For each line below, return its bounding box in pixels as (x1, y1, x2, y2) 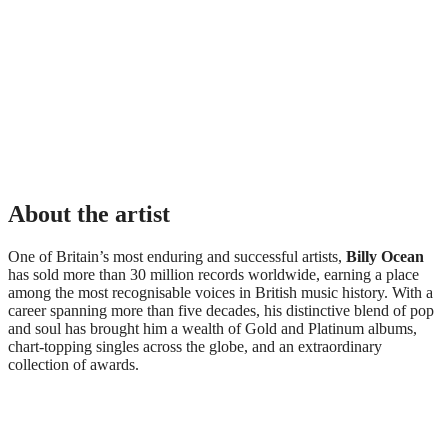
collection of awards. (8, 355, 139, 373)
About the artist (8, 200, 170, 227)
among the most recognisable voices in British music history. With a (8, 283, 433, 301)
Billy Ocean (346, 247, 424, 265)
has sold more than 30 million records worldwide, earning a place (8, 265, 419, 283)
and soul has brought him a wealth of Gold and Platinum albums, (8, 319, 417, 337)
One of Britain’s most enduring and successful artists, (8, 247, 346, 265)
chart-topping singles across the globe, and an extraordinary (8, 337, 382, 355)
